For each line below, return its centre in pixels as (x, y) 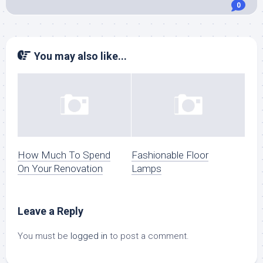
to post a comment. (148, 236)
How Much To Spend (64, 155)
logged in (89, 236)
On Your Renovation (60, 169)
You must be (44, 236)
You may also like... (80, 56)
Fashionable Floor (170, 155)
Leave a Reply (50, 211)
